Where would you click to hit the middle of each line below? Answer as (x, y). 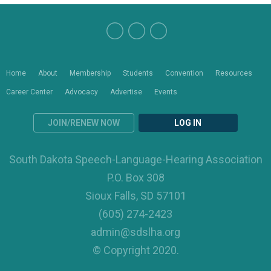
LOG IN (188, 123)
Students (138, 73)
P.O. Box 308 (135, 178)
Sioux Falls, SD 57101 (135, 196)
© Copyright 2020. (135, 250)
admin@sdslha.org (135, 232)
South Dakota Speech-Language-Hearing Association (135, 159)
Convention (184, 73)
